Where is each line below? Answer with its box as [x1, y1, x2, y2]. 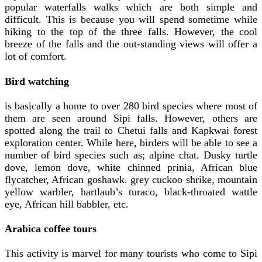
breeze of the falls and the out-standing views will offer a [5, 38, 257, 50]
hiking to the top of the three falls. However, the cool [5, 26, 257, 38]
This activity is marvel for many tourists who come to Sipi [5, 247, 257, 260]
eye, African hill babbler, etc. [5, 198, 129, 210]
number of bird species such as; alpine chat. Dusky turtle [5, 149, 257, 161]
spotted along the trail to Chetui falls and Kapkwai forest [5, 124, 257, 136]
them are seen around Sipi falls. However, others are [5, 112, 257, 124]
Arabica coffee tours [5, 223, 96, 235]
